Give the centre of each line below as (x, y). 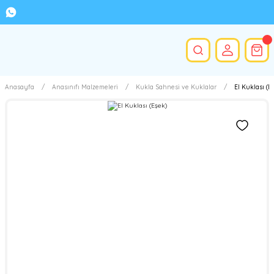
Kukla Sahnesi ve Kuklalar (176, 87)
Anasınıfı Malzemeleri (85, 87)
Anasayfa (20, 87)
